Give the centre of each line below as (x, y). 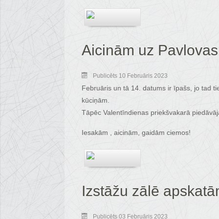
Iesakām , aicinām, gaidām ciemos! (136, 132)
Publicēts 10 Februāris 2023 (130, 76)
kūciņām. (96, 100)
